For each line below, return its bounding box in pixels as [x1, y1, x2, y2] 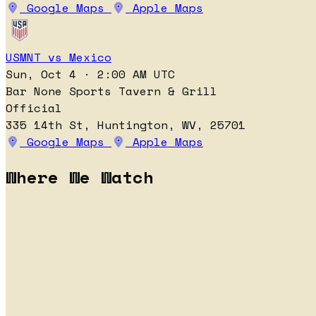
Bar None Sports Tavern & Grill [6, 83, 217, 100]
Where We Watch [6, 164, 154, 190]
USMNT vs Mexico [6, 49, 111, 66]
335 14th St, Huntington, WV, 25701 [6, 116, 245, 134]
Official [6, 99, 62, 117]
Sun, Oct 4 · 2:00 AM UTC [6, 66, 175, 83]
